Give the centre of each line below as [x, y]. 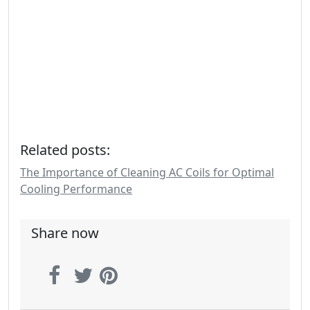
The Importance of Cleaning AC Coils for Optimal [147, 172]
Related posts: [65, 150]
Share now [65, 233]
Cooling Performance [76, 189]
